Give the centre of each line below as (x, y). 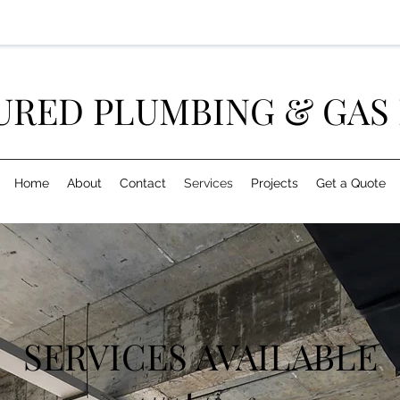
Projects (275, 183)
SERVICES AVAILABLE (200, 356)
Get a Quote (351, 183)
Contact (143, 183)
